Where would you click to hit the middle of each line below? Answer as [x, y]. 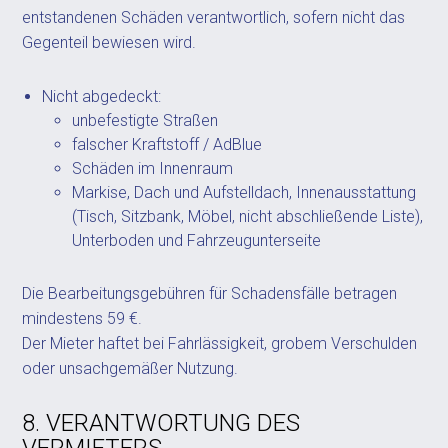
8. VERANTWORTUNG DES [161, 423]
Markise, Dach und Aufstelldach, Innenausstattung [244, 192]
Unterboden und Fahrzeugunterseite [197, 240]
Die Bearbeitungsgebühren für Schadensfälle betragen [210, 293]
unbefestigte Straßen [145, 120]
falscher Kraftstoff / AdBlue [167, 144]
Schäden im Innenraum [153, 168]
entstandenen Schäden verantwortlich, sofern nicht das [214, 17]
